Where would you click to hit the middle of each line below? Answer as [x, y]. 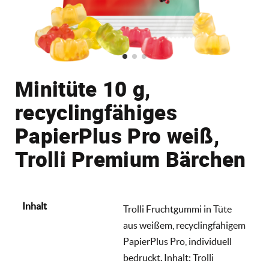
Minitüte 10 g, [83, 89]
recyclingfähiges [96, 112]
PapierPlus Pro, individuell [177, 241]
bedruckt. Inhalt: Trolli [168, 258]
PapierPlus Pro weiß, [117, 135]
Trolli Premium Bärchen [131, 159]
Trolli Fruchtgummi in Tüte [177, 209]
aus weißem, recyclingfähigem [184, 225]
